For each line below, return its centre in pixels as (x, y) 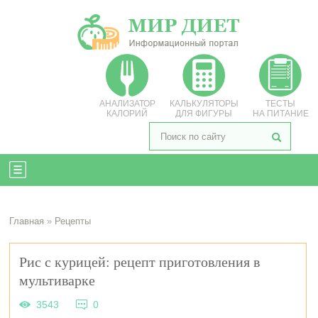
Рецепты (73, 221)
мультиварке (57, 280)
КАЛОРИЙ (127, 114)
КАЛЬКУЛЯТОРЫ (204, 104)
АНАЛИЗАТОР (127, 104)
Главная (27, 221)
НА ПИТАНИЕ (280, 114)
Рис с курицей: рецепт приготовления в (140, 262)
